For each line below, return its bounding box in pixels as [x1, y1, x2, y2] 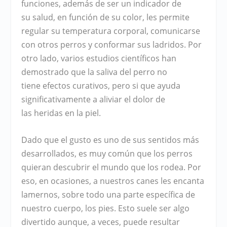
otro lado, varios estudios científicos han [21, 53, 177, 64]
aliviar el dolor [99, 94, 154, 105]
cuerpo [54, 203, 82, 214]
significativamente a [21, 94, 100, 105]
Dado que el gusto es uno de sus [21, 134, 148, 146]
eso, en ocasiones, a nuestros [21, 175, 137, 187]
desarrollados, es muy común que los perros [21, 148, 193, 160]
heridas [34, 107, 65, 119]
